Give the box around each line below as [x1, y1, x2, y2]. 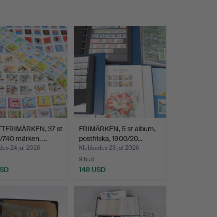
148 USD [78, 165, 106, 174]
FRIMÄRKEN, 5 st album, [78, 124, 155, 134]
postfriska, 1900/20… [78, 134, 142, 143]
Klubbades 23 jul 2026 [78, 144, 139, 152]
